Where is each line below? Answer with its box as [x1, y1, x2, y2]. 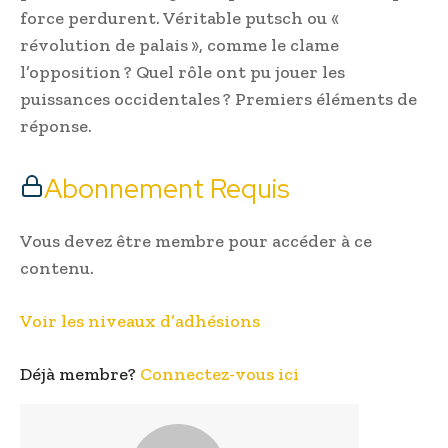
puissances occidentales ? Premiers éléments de [20, 88, 417, 111]
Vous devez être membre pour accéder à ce [20, 230, 372, 253]
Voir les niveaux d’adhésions [20, 310, 260, 333]
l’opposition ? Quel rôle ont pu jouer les [20, 61, 345, 84]
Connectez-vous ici [140, 363, 299, 386]
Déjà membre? [20, 363, 140, 386]
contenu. [20, 257, 94, 280]
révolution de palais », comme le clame [20, 34, 339, 57]
